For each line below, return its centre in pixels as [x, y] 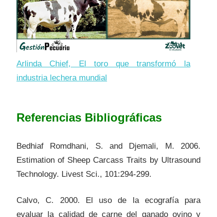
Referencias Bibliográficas [89, 118]
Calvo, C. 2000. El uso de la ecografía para [108, 201]
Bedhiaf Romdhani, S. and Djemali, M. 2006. [108, 146]
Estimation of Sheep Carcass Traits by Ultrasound [108, 160]
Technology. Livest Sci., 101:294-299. [84, 174]
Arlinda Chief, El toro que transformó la [103, 64]
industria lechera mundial [62, 78]
